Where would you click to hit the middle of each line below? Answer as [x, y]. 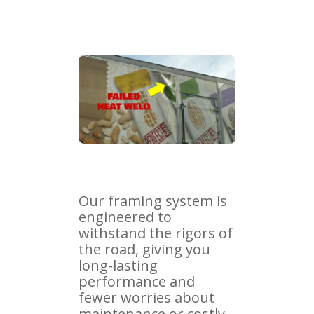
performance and [137, 281]
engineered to [125, 217]
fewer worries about [146, 297]
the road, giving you [144, 249]
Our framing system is [153, 200]
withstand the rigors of [156, 233]
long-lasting [118, 265]
